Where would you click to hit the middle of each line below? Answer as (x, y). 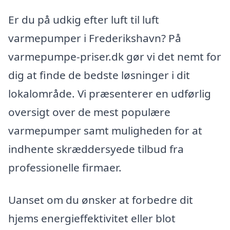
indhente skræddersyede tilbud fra (96, 149)
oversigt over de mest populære (89, 112)
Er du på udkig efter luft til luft (84, 19)
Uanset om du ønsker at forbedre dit (101, 200)
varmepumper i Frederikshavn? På (95, 38)
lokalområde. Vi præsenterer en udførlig (110, 93)
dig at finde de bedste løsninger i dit (99, 75)
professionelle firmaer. (65, 167)
